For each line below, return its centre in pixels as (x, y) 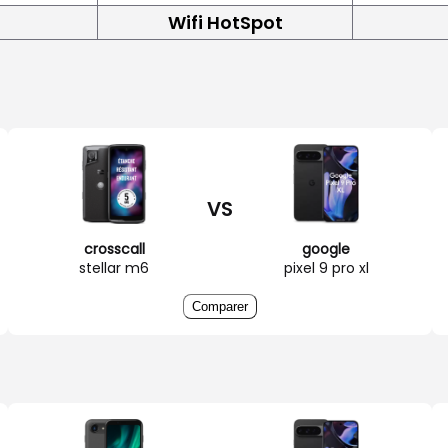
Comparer (220, 306)
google (326, 248)
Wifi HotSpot (225, 22)
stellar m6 (114, 267)
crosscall (114, 248)
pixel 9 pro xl (326, 267)
